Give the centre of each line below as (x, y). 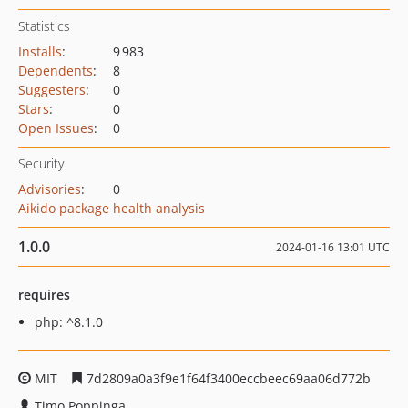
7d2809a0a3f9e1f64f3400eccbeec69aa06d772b (227, 378)
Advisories (50, 189)
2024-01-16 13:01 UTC (333, 247)
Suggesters (52, 90)
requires (44, 295)
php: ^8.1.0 (69, 322)
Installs (40, 51)
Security (41, 163)
